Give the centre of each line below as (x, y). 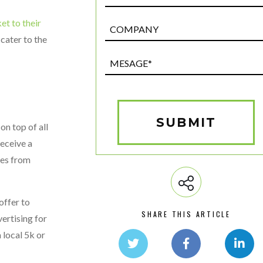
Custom (200, 39)
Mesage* (202, 59)
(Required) (202, 74)
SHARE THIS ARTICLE (186, 214)
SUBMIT (186, 122)
